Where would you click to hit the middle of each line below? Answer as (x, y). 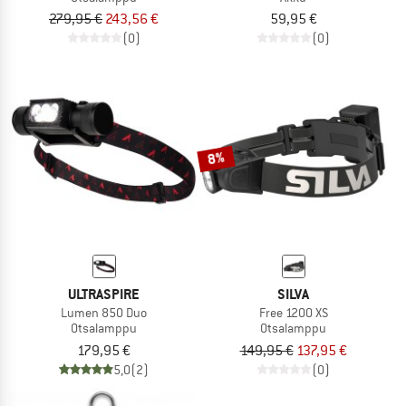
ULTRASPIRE (104, 295)
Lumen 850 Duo (104, 313)
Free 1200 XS (293, 313)
